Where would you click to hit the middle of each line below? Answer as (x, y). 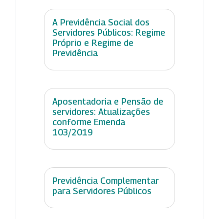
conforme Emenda (89, 122)
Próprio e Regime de (93, 43)
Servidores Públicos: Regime (109, 32)
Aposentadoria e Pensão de (108, 101)
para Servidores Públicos (102, 191)
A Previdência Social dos (101, 22)
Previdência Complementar (106, 180)
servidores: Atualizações (101, 111)
